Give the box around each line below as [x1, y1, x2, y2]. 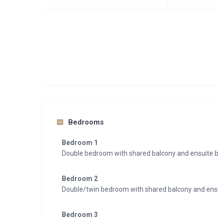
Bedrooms [68, 118, 104, 127]
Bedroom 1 [62, 139, 98, 146]
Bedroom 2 [62, 175, 98, 182]
